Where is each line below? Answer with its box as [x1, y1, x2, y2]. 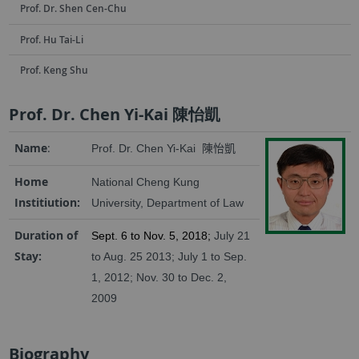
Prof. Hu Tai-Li [19, 32, 83, 46]
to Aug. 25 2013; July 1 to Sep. [91, 249, 247, 263]
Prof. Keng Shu [19, 63, 88, 77]
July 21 [213, 228, 250, 242]
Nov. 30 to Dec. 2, [135, 270, 227, 284]
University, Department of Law [91, 196, 244, 209]
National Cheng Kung [91, 175, 200, 188]
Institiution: [14, 194, 80, 210]
